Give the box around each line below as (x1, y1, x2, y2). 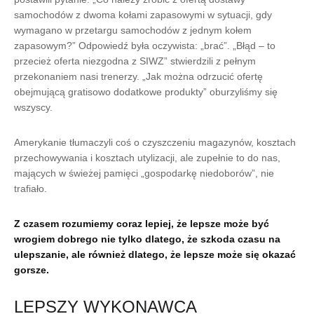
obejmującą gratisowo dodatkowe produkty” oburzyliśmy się (14, 86, 278, 97)
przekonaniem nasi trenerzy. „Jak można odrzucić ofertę (14, 71, 263, 82)
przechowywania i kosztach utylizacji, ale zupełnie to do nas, (14, 152, 280, 163)
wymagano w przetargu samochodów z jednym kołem (14, 25, 252, 36)
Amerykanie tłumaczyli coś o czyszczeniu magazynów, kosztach (14, 137, 296, 148)
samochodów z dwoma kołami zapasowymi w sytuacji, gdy (14, 9, 272, 20)
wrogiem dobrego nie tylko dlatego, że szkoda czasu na (14, 233, 280, 245)
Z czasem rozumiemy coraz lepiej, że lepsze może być (14, 218, 269, 229)
